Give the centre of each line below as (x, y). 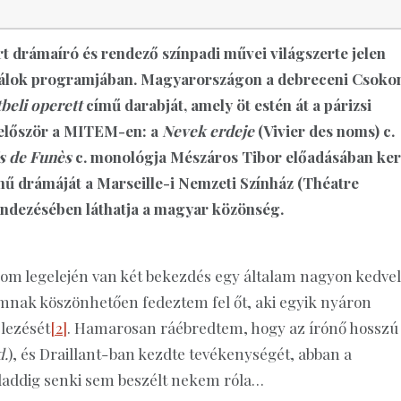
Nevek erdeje (208, 130)
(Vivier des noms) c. (324, 130)
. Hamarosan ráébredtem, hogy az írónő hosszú (233, 327)
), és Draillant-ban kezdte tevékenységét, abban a (180, 353)
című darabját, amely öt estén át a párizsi (227, 104)
